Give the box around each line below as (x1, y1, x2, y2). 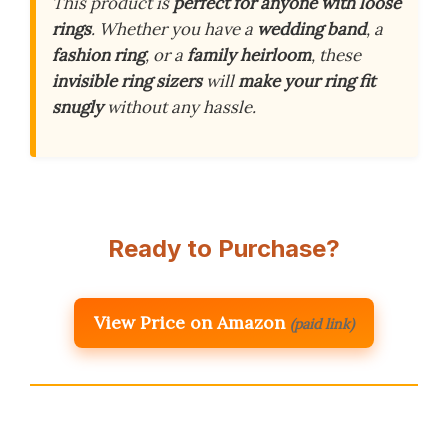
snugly (52, 95, 103, 118)
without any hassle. (103, 95, 256, 118)
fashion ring (52, 43, 145, 66)
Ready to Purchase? (108, 233, 340, 263)
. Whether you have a (91, 17, 257, 40)
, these (311, 43, 361, 66)
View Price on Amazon (94, 310, 285, 334)
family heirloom (187, 43, 311, 66)
